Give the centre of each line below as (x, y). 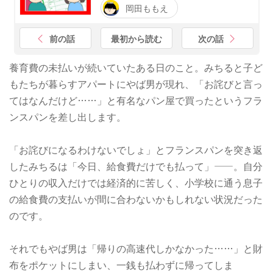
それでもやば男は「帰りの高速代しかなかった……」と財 (136, 248)
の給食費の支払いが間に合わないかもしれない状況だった (136, 199)
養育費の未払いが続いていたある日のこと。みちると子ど (136, 67)
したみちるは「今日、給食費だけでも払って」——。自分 (136, 166)
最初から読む (136, 38)
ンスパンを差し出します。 (68, 117)
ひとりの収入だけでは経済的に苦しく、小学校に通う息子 (136, 183)
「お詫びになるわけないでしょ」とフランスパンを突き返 (136, 150)
